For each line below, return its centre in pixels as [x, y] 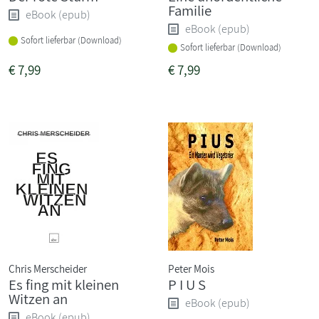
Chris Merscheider [48, 268]
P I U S [187, 284]
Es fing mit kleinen [64, 284]
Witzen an [38, 298]
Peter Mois [191, 268]
